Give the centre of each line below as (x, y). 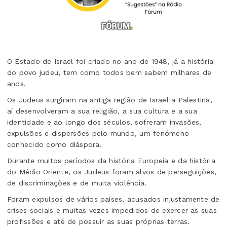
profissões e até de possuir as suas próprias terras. (99, 222)
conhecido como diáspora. (54, 145)
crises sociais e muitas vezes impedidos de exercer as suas (112, 211)
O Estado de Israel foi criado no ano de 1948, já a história (110, 62)
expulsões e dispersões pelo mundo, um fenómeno (98, 134)
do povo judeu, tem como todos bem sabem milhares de (109, 73)
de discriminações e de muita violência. (77, 183)
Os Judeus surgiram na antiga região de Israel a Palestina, (110, 100)
